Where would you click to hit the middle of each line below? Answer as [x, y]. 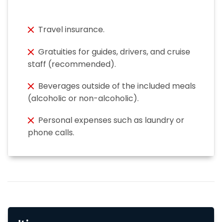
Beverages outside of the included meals [117, 86]
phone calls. [51, 133]
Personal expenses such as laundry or [111, 120]
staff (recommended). [72, 64]
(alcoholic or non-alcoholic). [83, 99]
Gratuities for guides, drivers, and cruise [114, 52]
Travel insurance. [71, 30]
